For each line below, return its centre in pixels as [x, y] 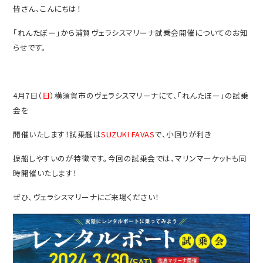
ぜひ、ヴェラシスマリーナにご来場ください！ [86, 197]
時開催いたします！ [45, 173]
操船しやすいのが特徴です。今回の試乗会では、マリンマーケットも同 [130, 158]
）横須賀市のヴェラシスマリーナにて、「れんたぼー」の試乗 [149, 95]
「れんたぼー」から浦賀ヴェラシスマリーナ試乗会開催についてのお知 [131, 32]
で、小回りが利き [183, 134]
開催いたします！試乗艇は [57, 134]
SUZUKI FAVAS [128, 134]
